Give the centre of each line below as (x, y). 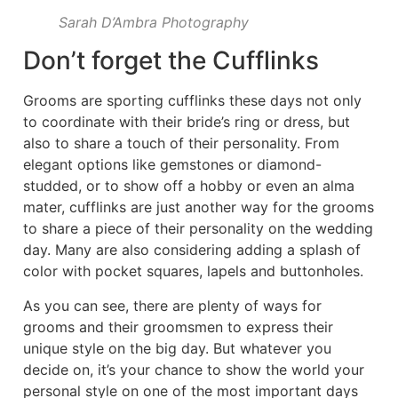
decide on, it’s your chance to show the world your (193, 369)
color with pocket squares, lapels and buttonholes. (193, 271)
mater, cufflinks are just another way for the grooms (198, 207)
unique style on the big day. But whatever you (177, 348)
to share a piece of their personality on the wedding (198, 229)
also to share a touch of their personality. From (181, 143)
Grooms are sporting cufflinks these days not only (192, 101)
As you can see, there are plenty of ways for (172, 305)
